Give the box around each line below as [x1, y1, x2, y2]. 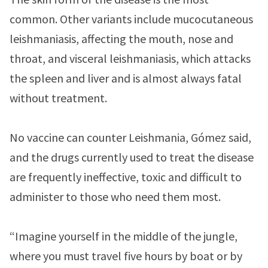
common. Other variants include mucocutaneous [10, 11, 253, 26]
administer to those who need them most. [10, 189, 223, 204]
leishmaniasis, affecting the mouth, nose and [10, 31, 233, 46]
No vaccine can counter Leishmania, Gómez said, [10, 130, 251, 145]
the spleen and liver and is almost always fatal [10, 71, 242, 86]
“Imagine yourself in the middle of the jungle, [10, 229, 237, 243]
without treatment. [10, 90, 107, 105]
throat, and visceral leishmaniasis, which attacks [10, 51, 251, 66]
